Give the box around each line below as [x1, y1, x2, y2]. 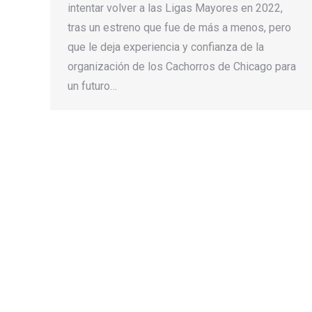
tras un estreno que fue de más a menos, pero [68, 20, 291, 34]
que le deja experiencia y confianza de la [68, 40, 264, 54]
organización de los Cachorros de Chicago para [68, 59, 296, 73]
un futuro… [68, 79, 117, 93]
